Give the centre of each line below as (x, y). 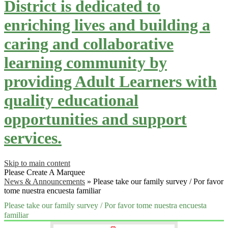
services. (33, 138)
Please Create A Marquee (45, 172)
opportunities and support (95, 119)
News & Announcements (45, 181)
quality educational (71, 101)
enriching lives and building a (107, 25)
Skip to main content (37, 163)
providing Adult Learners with (110, 82)
